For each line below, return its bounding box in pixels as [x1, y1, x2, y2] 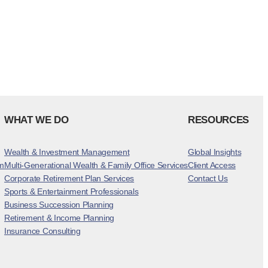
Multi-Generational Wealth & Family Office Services [4, 160, 188, 170]
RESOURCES [188, 114, 249, 126]
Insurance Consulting [4, 226, 81, 236]
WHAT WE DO [4, 114, 69, 126]
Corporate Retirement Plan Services [4, 173, 135, 183]
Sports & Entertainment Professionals [4, 186, 139, 196]
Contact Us [188, 173, 228, 183]
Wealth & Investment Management [4, 147, 130, 157]
